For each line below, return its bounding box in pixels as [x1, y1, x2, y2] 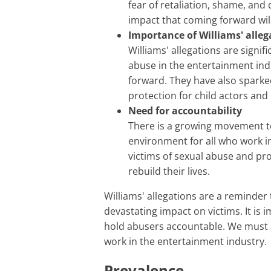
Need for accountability [128, 104, 242, 118]
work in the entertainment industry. [104, 235, 267, 249]
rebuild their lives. [128, 165, 210, 178]
